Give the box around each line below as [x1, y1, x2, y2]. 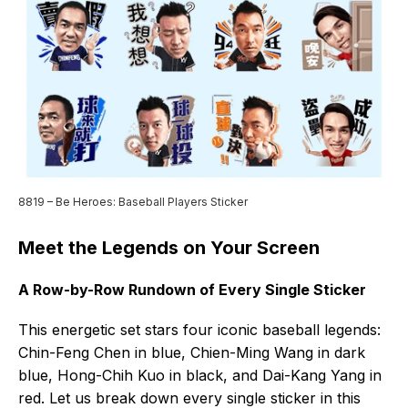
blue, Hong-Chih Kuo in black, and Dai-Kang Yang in [18, 365, 382, 384]
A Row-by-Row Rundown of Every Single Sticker [18, 280, 366, 299]
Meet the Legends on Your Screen [18, 236, 320, 259]
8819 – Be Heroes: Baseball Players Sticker [18, 194, 248, 209]
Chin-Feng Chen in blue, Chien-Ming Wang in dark [18, 342, 365, 362]
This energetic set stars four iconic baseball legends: [18, 320, 381, 339]
